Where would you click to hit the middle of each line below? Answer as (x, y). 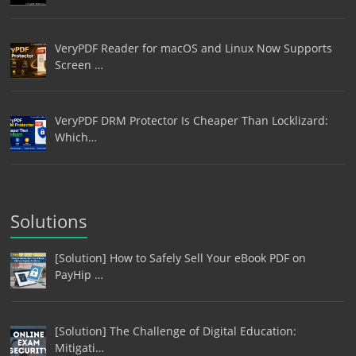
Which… (75, 137)
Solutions (49, 221)
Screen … (79, 64)
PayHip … (79, 275)
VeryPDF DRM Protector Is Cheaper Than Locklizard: (191, 121)
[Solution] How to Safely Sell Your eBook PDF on (180, 258)
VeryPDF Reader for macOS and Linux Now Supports (193, 48)
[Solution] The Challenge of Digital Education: (175, 331)
